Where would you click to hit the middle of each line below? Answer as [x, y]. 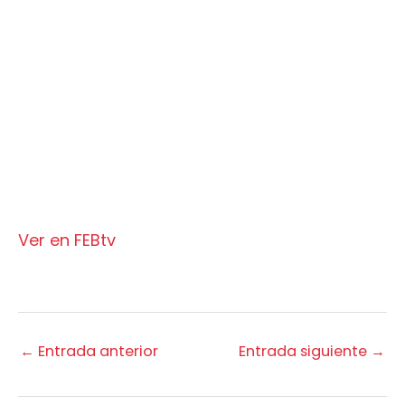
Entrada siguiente [305, 351]
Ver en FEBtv [67, 240]
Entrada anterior [96, 351]
